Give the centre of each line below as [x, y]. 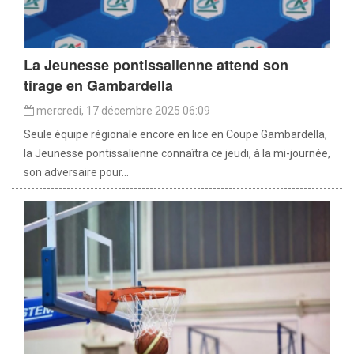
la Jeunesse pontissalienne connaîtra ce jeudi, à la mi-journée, [177, 153]
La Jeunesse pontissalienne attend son [156, 64]
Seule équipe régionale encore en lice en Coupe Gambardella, [175, 134]
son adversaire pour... [76, 172]
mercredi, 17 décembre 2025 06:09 [122, 110]
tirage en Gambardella [98, 85]
